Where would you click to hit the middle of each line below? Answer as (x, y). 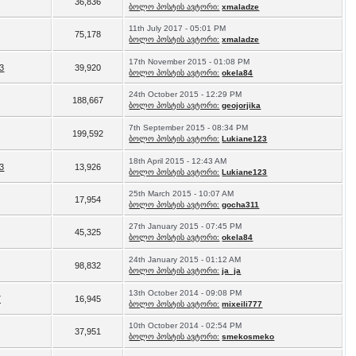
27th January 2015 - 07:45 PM (186, 226)
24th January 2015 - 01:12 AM (185, 259)
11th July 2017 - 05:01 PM (178, 28)
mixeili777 (242, 304)
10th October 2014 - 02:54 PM (186, 325)
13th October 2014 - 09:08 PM (186, 293)
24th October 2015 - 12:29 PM (186, 94)
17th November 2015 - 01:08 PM (190, 62)
